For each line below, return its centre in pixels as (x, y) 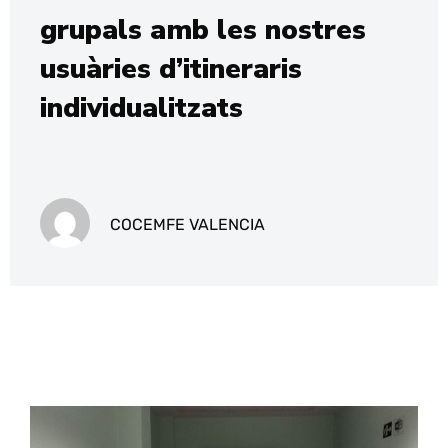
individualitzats (141, 108)
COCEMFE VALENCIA (187, 225)
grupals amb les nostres (203, 30)
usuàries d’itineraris (171, 69)
